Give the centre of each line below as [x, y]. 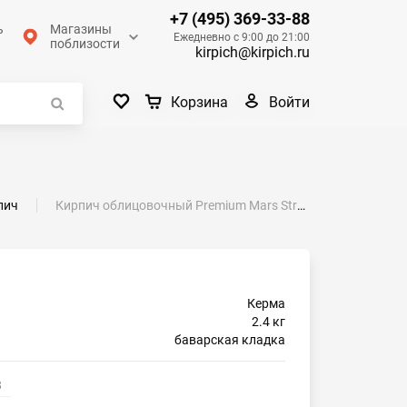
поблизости [85, 44]
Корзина [200, 103]
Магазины [81, 29]
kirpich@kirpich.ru [253, 52]
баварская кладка [230, 340]
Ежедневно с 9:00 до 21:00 [242, 37]
